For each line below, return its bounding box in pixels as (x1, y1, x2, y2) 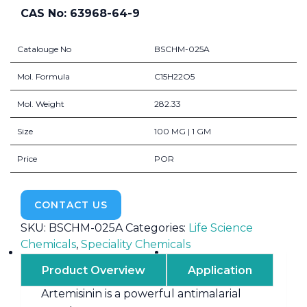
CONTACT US (34, 198, 108, 211)
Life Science (188, 221, 253, 234)
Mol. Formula (17, 71, 70, 82)
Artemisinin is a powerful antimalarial (41, 286, 241, 300)
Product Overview (42, 263, 145, 277)
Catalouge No (17, 44, 71, 54)
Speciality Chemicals (81, 237, 191, 251)
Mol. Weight (17, 99, 64, 109)
